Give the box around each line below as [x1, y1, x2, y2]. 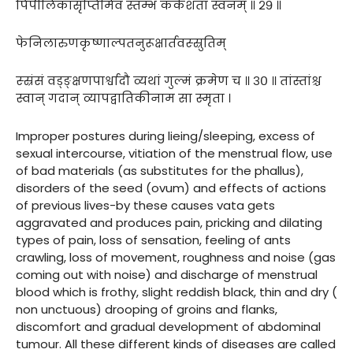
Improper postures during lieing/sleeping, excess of [16, 127, 315, 144]
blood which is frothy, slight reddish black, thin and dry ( [16, 283, 337, 300]
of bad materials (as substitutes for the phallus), [16, 162, 303, 179]
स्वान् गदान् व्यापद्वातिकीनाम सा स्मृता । [16, 89, 231, 106]
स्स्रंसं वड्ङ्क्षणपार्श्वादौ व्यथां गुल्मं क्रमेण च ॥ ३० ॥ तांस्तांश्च [16, 72, 321, 89]
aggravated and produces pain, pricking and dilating [16, 214, 322, 231]
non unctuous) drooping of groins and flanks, [16, 300, 277, 318]
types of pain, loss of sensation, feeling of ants [16, 231, 291, 248]
